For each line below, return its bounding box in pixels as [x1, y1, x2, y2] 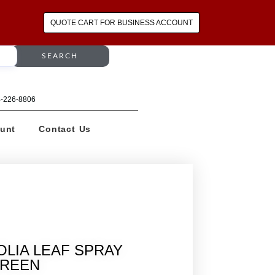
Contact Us [39, 123, 91, 134]
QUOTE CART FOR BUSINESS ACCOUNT [50, 18, 193, 27]
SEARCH [42, 52, 79, 60]
